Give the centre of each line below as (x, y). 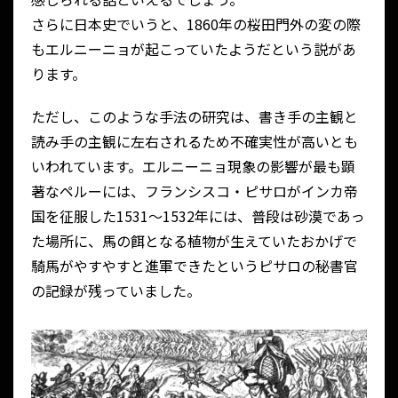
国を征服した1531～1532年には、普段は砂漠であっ (198, 216)
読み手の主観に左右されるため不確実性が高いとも (195, 142)
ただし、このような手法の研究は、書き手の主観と (195, 117)
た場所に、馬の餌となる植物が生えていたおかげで (194, 241)
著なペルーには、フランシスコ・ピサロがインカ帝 (195, 191)
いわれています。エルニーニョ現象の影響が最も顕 (193, 167)
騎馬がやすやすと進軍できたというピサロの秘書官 (195, 266)
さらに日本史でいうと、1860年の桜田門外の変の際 (196, 24)
